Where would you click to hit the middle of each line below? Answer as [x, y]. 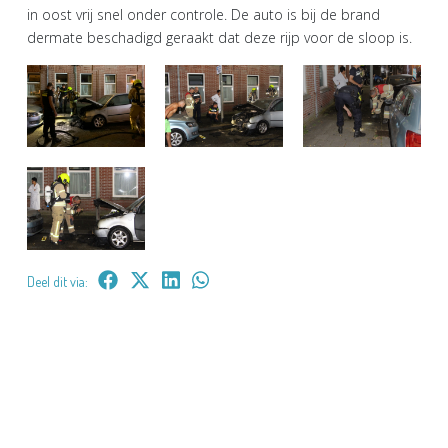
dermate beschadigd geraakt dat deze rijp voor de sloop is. [219, 37]
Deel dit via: [57, 281]
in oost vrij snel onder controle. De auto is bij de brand [203, 14]
